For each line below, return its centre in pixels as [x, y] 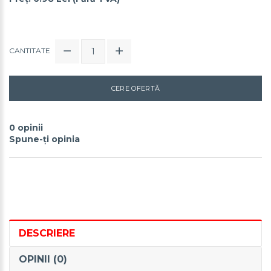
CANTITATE [30, 50]
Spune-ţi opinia [44, 139]
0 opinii [26, 127]
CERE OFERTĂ [135, 88]
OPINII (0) [43, 259]
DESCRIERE [47, 233]
